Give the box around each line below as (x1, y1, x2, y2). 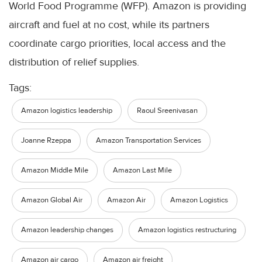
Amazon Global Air (21, 195, 82, 205)
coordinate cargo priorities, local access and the (9, 36, 226, 50)
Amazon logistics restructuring (138, 225, 236, 235)
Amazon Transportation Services (96, 135, 201, 145)
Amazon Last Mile (113, 165, 172, 175)
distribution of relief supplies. (9, 55, 139, 68)
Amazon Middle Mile (21, 165, 88, 175)
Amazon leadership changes (21, 225, 113, 235)
